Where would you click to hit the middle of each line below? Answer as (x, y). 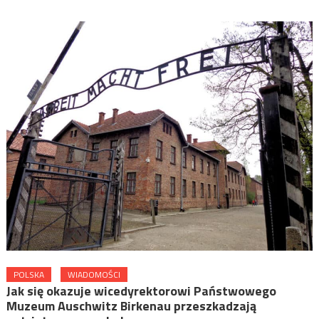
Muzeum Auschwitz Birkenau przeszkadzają (131, 306)
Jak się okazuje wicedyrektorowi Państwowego (141, 291)
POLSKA (28, 275)
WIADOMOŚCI (94, 275)
